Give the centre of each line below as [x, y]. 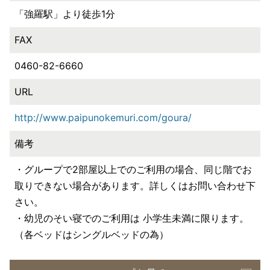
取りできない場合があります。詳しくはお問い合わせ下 [135, 185]
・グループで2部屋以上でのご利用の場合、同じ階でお [133, 169]
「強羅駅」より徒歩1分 [65, 14]
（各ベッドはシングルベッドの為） [92, 234]
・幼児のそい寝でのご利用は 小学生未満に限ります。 [132, 218]
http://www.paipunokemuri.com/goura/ [103, 117]
